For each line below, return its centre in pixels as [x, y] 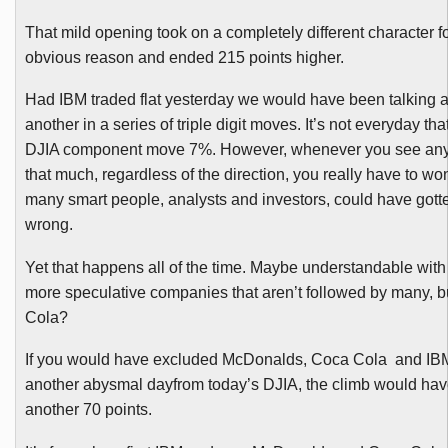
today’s [233, 385]
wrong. [48, 225]
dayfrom [175, 385]
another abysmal [85, 385]
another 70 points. [88, 410]
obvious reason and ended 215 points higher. [184, 57]
